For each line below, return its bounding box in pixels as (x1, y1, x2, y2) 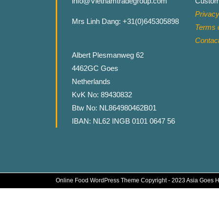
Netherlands (72, 77, 111, 86)
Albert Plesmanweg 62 (72, 51, 144, 59)
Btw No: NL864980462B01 (72, 104, 157, 112)
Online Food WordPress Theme (56, 177, 139, 184)
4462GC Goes (72, 64, 119, 72)
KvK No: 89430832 (72, 90, 132, 99)
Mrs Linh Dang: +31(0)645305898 (72, 17, 179, 25)
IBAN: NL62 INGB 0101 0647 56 (72, 117, 175, 125)
